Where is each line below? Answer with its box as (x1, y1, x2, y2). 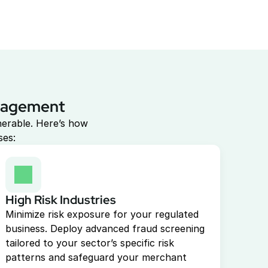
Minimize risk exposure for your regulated (5, 208, 199, 220)
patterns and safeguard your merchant (5, 251, 187, 263)
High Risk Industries (5, 192, 117, 208)
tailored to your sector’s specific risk (5, 237, 175, 249)
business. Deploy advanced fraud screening (5, 223, 205, 234)
